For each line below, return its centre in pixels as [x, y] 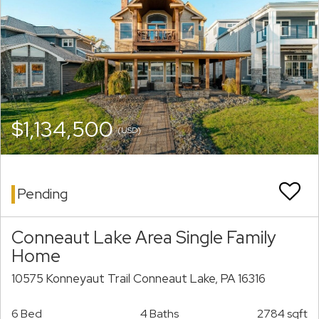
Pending [42, 194]
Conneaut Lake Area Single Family [144, 237]
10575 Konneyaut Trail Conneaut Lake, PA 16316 [138, 279]
